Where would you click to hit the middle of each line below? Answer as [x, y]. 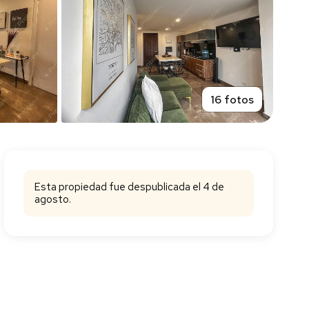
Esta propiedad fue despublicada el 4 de [129, 187]
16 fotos [232, 99]
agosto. [53, 199]
